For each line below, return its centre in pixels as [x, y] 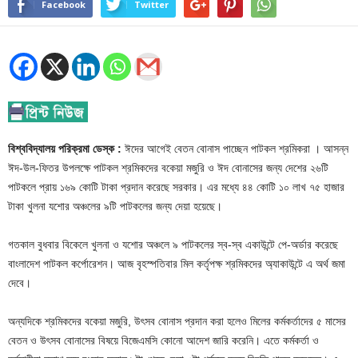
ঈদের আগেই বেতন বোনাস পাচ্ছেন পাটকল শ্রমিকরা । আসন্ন [235, 148]
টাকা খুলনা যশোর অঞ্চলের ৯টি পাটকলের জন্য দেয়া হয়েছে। [115, 206]
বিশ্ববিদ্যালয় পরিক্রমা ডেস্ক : [65, 148]
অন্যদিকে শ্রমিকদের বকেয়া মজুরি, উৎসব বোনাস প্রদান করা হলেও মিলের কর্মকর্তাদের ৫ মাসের [177, 321]
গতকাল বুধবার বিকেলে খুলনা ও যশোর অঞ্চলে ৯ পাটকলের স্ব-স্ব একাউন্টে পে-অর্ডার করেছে [173, 244]
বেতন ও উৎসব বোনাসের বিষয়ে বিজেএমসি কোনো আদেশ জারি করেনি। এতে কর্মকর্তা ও [163, 340]
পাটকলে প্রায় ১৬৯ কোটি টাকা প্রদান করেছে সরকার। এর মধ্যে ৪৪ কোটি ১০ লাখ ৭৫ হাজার [176, 187]
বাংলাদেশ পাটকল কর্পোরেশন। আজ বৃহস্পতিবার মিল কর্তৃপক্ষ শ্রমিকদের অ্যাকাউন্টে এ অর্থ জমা [177, 263]
